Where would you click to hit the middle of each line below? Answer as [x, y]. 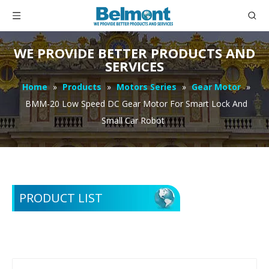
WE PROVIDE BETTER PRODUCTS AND [134, 53]
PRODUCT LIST [61, 198]
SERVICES [134, 66]
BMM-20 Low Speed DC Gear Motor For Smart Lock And [136, 104]
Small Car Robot [133, 120]
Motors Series [146, 87]
